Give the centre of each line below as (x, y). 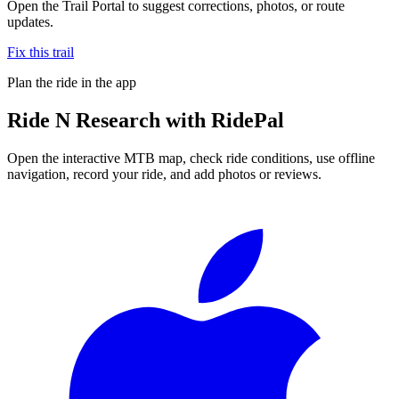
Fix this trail (41, 52)
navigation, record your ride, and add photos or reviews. (164, 174)
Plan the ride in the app (72, 82)
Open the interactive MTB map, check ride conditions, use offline (191, 158)
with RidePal (222, 120)
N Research (108, 120)
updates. (30, 21)
